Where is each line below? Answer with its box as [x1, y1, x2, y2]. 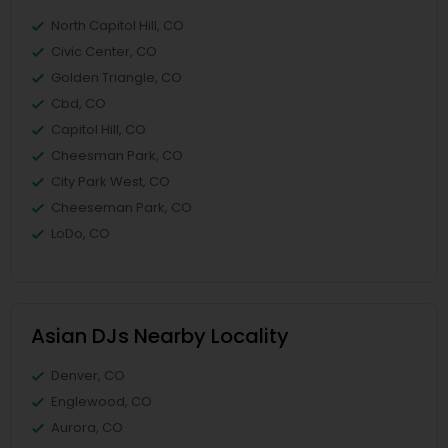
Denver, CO [51, 366, 125, 386]
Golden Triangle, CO [51, 68, 182, 88]
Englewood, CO [51, 392, 152, 412]
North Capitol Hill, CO [51, 16, 184, 36]
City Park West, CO [51, 172, 170, 192]
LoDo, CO [51, 224, 110, 244]
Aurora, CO [51, 418, 123, 438]
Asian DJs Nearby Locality [31, 322, 289, 351]
